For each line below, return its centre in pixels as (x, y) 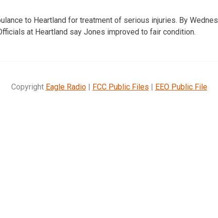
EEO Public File (181, 87)
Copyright (28, 87)
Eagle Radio (66, 87)
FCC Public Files (120, 87)
